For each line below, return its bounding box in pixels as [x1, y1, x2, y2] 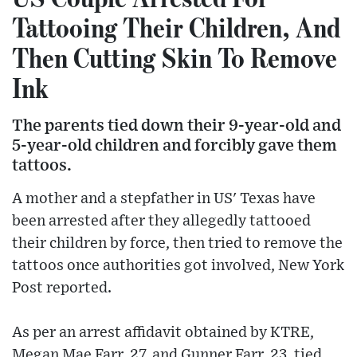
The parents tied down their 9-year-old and [12, 117, 341, 135]
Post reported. [12, 280, 112, 296]
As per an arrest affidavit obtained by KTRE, [12, 325, 314, 341]
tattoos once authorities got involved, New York [12, 258, 344, 274]
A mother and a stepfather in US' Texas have [12, 191, 316, 207]
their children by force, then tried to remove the [12, 236, 343, 252]
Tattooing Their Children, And [12, 10, 340, 45]
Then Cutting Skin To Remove [12, 41, 337, 75]
